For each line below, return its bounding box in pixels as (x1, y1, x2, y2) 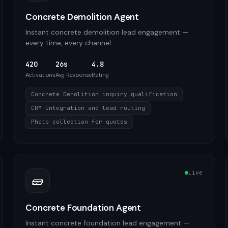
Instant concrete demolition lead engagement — (25, 27, 189, 37)
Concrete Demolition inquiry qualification (31, 91, 178, 98)
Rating (92, 71, 109, 78)
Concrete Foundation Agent (25, 202, 141, 213)
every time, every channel (25, 38, 111, 47)
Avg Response (55, 71, 92, 78)
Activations (25, 71, 56, 78)
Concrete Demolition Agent (25, 11, 139, 22)
